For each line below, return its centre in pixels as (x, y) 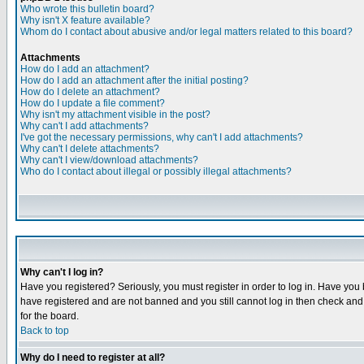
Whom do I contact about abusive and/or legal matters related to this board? (186, 32)
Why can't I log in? (62, 272)
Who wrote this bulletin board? (87, 9)
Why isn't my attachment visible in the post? (115, 115)
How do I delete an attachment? (90, 92)
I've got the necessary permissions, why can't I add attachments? (162, 137)
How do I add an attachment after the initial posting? (134, 80)
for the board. (50, 316)
